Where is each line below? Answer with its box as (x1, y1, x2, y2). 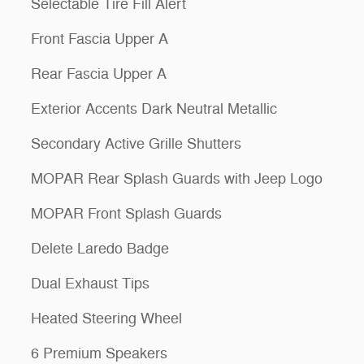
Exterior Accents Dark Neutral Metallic (31, 100, 277, 119)
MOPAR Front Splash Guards (31, 205, 222, 223)
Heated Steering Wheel (31, 310, 182, 328)
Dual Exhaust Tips (31, 275, 149, 293)
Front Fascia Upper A (31, 30, 168, 49)
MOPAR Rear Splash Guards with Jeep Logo (31, 170, 323, 188)
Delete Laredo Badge (31, 240, 169, 258)
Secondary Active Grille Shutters (31, 135, 241, 154)
